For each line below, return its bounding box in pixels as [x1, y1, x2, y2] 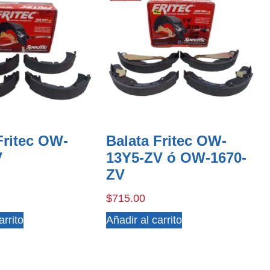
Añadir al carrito [105, 214, 182, 227]
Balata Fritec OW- [105, 133, 227, 149]
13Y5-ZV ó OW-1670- [105, 149, 246, 166]
